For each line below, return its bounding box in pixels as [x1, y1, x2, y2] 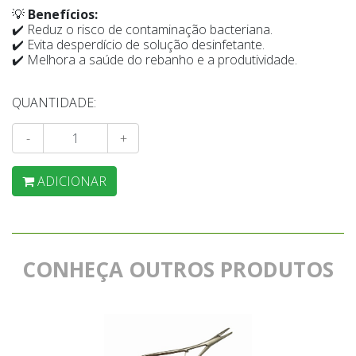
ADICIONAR [37, 172, 106, 190]
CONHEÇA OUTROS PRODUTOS [22, 255, 334, 284]
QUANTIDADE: [12, 94, 96, 111]
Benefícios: [28, 6, 98, 23]
